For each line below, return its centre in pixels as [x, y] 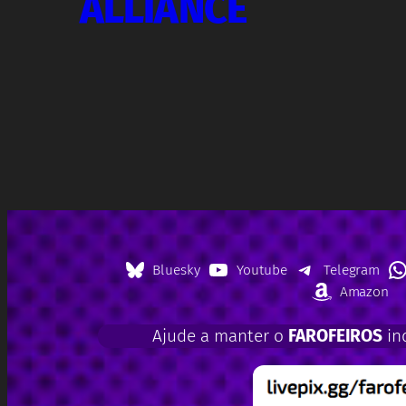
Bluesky [177, 270]
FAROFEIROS [335, 336]
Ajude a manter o [220, 336]
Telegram [352, 270]
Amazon [364, 292]
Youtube [262, 270]
